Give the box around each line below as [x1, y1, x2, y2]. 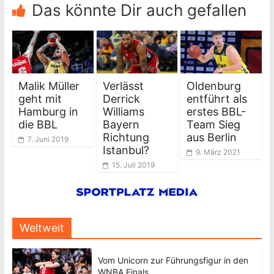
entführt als [187, 92, 248, 105]
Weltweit [19, 221, 64, 234]
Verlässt [102, 79, 144, 92]
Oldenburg [187, 79, 242, 92]
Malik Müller [18, 79, 80, 92]
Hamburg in [18, 105, 78, 118]
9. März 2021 [196, 147, 241, 157]
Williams [102, 105, 144, 118]
